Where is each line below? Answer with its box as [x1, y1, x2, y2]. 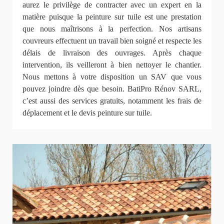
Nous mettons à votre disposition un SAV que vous [22, 72, 201, 81]
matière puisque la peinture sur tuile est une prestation [22, 12, 201, 21]
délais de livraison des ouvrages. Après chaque [22, 48, 201, 57]
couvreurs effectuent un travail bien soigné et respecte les [22, 36, 201, 45]
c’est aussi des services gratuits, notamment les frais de [22, 96, 201, 105]
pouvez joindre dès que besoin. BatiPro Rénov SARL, [22, 84, 201, 93]
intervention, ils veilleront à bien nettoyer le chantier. [22, 60, 201, 69]
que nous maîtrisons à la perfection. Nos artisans [22, 24, 201, 33]
